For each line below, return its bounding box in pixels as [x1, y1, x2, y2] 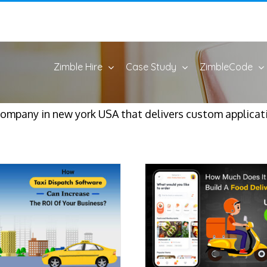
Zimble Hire [54, 61, 103, 73]
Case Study [126, 61, 176, 73]
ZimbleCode [200, 61, 253, 73]
